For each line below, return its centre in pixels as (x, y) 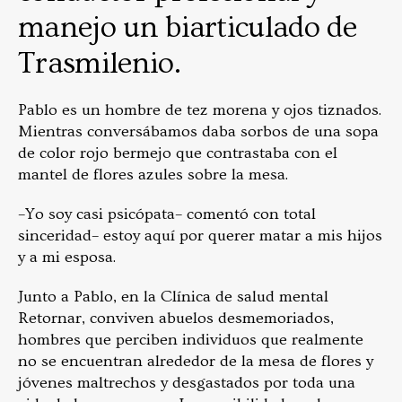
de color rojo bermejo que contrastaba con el (178, 153)
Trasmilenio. (99, 64)
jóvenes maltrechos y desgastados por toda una (187, 383)
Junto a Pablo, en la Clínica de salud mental (173, 297)
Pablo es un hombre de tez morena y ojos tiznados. (200, 110)
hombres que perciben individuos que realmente (191, 340)
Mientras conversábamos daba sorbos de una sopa (198, 132)
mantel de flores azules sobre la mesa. (153, 175)
